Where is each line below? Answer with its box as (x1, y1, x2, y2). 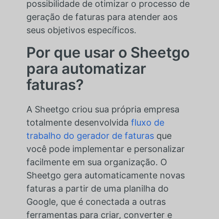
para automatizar (26, 59, 146, 77)
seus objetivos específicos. (26, 24, 136, 35)
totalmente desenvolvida (26, 117, 131, 128)
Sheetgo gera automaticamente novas (26, 170, 185, 180)
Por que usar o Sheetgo (26, 43, 190, 61)
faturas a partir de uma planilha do (26, 183, 169, 194)
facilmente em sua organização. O (26, 156, 167, 167)
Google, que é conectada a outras (26, 196, 166, 207)
